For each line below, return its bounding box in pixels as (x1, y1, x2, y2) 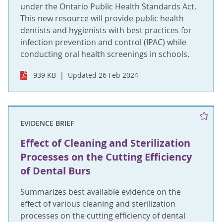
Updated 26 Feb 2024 (68, 70, 139, 80)
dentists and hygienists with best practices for (20, 24, 192, 36)
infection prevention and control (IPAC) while (20, 36, 186, 48)
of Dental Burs (20, 164, 91, 178)
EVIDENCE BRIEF (20, 118, 74, 128)
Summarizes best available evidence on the (20, 186, 181, 198)
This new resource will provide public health (20, 12, 184, 24)
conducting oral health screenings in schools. (20, 48, 189, 59)
